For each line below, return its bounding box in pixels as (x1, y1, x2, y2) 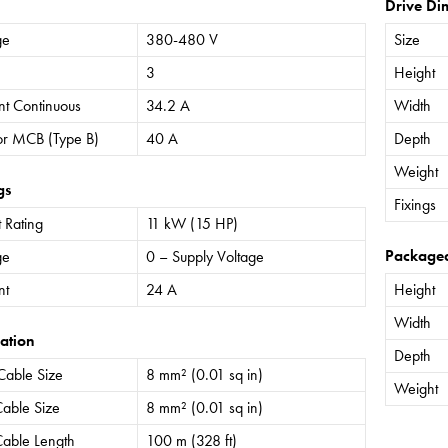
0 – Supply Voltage (145, 245, 264, 267)
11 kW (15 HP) (145, 212, 238, 234)
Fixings (394, 193, 437, 215)
